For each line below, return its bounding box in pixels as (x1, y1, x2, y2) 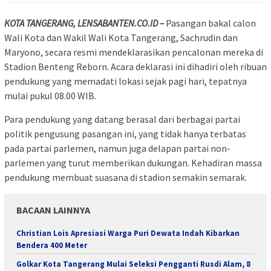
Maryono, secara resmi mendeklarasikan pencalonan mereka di (4, 46, 263, 59)
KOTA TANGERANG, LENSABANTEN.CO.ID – (4, 17, 164, 30)
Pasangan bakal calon (166, 17, 256, 30)
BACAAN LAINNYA (16, 204, 90, 217)
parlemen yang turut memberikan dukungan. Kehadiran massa (4, 157, 262, 169)
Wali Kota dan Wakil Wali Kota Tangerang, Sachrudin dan (4, 31, 238, 44)
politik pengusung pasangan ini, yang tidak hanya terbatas (4, 128, 246, 140)
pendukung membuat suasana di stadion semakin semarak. (4, 171, 247, 184)
